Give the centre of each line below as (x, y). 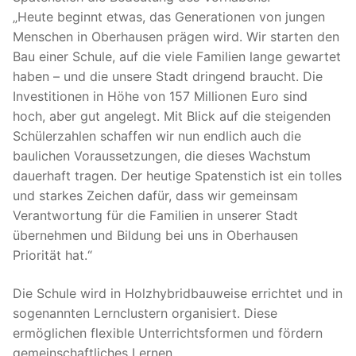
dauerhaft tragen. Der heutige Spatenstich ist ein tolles (177, 176)
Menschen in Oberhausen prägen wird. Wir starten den (176, 37)
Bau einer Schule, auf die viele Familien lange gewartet (177, 57)
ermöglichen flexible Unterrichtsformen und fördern (168, 333)
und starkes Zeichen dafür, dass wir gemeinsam (155, 196)
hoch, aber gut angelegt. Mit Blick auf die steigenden (172, 116)
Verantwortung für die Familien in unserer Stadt (155, 216)
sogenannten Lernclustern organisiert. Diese (145, 313)
